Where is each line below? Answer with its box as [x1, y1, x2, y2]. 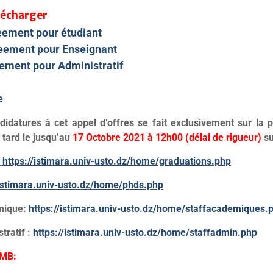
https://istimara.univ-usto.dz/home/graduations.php [2, 155, 231, 167]
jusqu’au [30, 132, 70, 143]
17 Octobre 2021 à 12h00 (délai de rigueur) [69, 132, 261, 143]
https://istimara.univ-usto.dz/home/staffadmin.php [30, 227, 257, 238]
